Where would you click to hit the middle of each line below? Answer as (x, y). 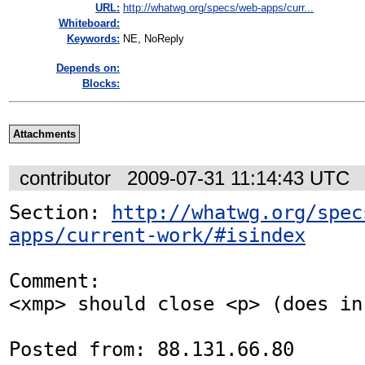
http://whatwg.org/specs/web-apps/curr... (218, 8)
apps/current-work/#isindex (157, 235)
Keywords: (93, 39)
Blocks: (101, 84)
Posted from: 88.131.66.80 (152, 349)
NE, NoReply (154, 39)
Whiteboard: (89, 24)
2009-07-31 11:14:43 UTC (238, 178)
